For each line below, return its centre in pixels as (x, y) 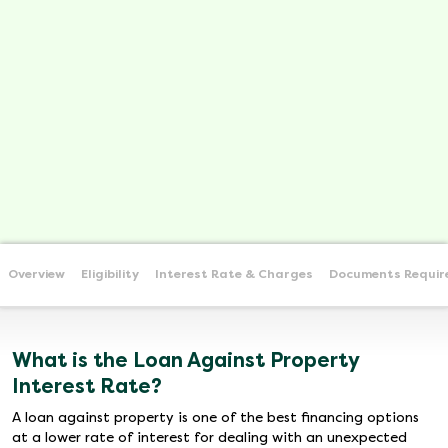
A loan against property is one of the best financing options (215, 417)
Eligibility (110, 274)
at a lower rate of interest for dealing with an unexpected (209, 437)
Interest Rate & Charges (234, 274)
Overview (36, 274)
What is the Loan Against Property (185, 360)
